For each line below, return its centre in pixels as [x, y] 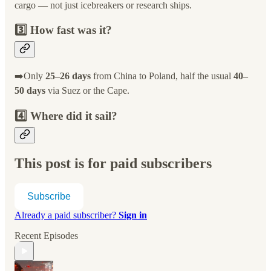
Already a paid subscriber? [67, 215]
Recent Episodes [46, 236]
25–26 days [68, 76]
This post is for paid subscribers [113, 163]
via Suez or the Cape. [87, 90]
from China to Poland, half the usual [162, 76]
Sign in [133, 215]
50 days [30, 90]
